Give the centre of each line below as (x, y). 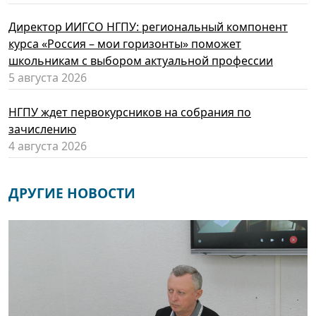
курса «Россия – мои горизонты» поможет (125, 44)
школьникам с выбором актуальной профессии (141, 61)
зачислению (42, 129)
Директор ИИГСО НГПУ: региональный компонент (148, 27)
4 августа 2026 (48, 146)
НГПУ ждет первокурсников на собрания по (130, 113)
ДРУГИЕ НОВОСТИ (72, 193)
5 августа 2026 (48, 78)
